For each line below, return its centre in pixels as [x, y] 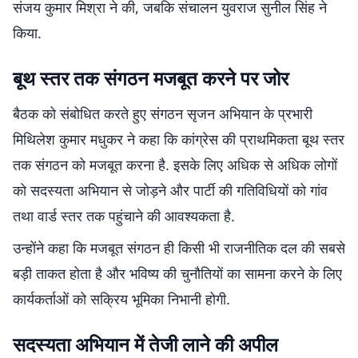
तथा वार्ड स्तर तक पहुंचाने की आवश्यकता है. [124, 216]
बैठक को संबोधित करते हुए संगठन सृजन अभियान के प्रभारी [163, 113]
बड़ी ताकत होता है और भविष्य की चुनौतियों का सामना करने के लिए [177, 273]
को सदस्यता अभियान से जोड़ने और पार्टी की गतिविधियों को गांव [170, 190]
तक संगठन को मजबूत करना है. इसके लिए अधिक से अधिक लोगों [175, 165]
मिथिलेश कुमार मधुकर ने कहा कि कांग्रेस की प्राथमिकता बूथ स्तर [179, 139]
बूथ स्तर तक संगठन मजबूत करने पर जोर [151, 78]
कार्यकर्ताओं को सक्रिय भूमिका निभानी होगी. [121, 299]
